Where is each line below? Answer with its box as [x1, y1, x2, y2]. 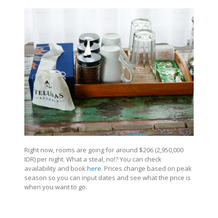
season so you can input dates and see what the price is [24, 173, 191, 182]
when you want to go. [24, 182, 87, 191]
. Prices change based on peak [101, 163, 192, 173]
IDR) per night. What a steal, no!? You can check [24, 154, 162, 163]
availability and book [24, 163, 87, 173]
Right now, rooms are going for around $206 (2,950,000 [24, 145, 183, 154]
